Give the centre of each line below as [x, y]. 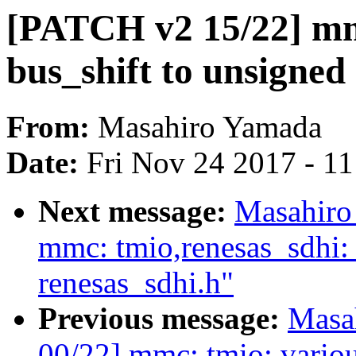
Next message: [136, 211]
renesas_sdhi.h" [136, 283]
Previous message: [163, 319]
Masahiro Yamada [210, 127]
